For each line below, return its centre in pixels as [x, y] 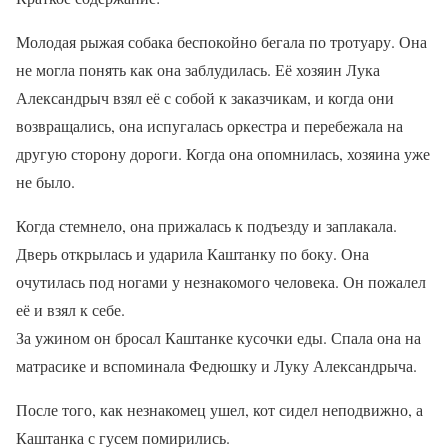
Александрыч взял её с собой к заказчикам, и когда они [205, 97]
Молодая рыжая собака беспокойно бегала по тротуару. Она [221, 41]
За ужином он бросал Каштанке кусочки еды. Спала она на [218, 337]
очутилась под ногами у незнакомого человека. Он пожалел [221, 281]
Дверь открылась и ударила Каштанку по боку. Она [192, 253]
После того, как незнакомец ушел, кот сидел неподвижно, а [219, 409]
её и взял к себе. [70, 309]
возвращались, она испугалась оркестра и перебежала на [209, 125]
